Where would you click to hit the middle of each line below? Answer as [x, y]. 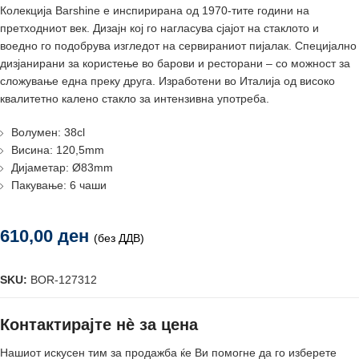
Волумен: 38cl [48, 132]
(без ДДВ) [119, 238]
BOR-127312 [64, 280]
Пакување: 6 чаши [59, 185]
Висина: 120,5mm [58, 150]
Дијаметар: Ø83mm [62, 167]
